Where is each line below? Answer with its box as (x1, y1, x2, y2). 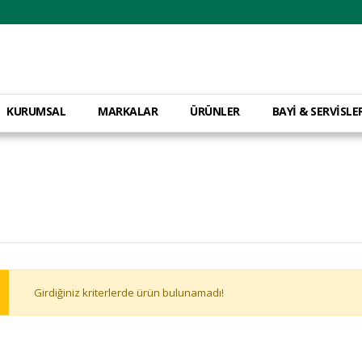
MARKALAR (98, 103, 158, 119)
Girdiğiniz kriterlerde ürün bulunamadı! (34, 284, 224, 300)
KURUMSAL (6, 103, 66, 119)
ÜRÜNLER (190, 103, 240, 119)
